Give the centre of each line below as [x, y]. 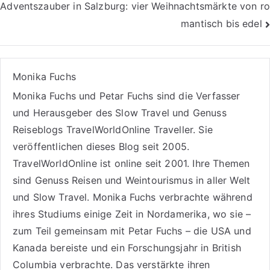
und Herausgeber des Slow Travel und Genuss [120, 112]
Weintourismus [159, 180]
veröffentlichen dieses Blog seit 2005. [101, 146]
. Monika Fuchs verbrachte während [170, 197]
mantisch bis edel [221, 24]
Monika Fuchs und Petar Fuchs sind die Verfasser [127, 96]
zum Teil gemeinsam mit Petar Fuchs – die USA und [132, 231]
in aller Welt [221, 180]
